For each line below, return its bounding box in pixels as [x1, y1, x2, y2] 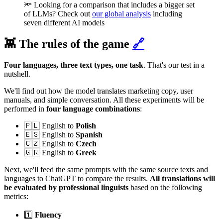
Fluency [33, 210, 62, 219]
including [151, 9, 182, 18]
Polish [76, 121, 96, 130]
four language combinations [46, 104, 140, 113]
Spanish [76, 130, 103, 139]
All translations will [150, 174, 215, 183]
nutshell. [4, 69, 30, 78]
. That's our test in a [143, 60, 205, 69]
